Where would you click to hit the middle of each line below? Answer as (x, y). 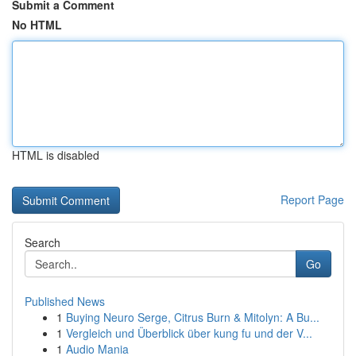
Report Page (312, 199)
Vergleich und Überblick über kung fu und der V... (189, 333)
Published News (65, 301)
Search (43, 242)
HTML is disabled (56, 155)
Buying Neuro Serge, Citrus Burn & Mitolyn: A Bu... (193, 317)
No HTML (37, 25)
